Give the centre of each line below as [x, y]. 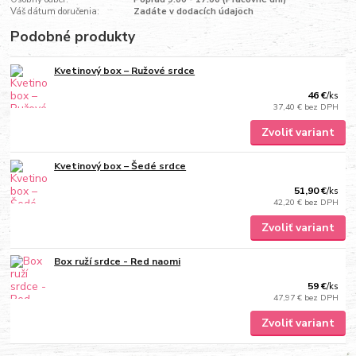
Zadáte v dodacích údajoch [193, 11]
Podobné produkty [73, 36]
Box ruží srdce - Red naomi [118, 262]
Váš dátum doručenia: [55, 11]
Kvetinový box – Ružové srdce [125, 70]
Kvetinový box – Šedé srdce [120, 166]
